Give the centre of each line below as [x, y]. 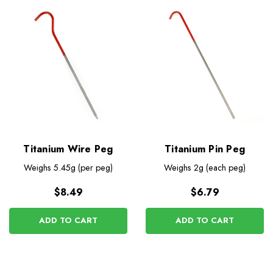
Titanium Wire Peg [68, 149]
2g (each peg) [219, 168]
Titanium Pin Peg [205, 149]
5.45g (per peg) [83, 168]
